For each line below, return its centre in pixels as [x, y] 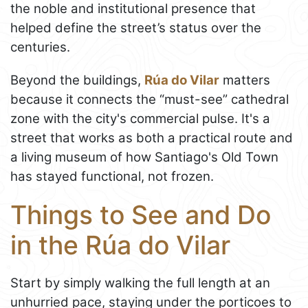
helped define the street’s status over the [136, 27]
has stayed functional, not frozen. [112, 176]
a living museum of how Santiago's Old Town [144, 157]
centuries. [40, 47]
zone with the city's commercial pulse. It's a [140, 118]
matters [245, 80]
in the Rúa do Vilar [120, 245]
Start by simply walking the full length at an [140, 283]
